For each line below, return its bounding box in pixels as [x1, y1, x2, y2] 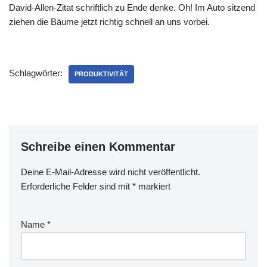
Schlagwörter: [9, 68, 63, 78]
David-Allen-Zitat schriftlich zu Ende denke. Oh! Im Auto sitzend [9, 2, 255, 13]
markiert [136, 181, 170, 191]
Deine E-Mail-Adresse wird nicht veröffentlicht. [21, 167, 200, 177]
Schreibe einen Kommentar [21, 140, 175, 153]
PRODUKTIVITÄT [74, 70, 128, 77]
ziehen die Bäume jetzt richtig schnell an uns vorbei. [9, 17, 210, 27]
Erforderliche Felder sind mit [21, 181, 132, 191]
